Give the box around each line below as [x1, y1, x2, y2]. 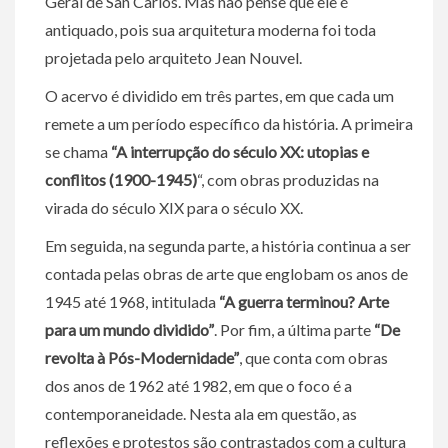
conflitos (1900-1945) [45, 170, 197, 189]
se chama [45, 142, 108, 161]
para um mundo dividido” [45, 320, 214, 339]
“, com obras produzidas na [197, 170, 379, 189]
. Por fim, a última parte [214, 320, 374, 339]
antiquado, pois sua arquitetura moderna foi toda [45, 20, 376, 39]
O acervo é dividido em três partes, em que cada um [45, 86, 394, 105]
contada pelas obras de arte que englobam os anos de [45, 264, 408, 283]
